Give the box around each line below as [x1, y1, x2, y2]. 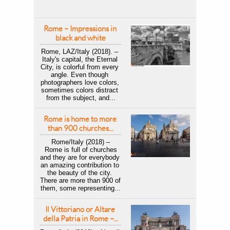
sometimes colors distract [41, 86, 118, 94]
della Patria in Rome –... [43, 214, 118, 223]
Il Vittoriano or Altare [45, 204, 115, 214]
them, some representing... [41, 184, 121, 192]
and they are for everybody [40, 154, 120, 161]
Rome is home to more [43, 114, 117, 124]
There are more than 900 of [40, 177, 121, 184]
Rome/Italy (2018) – [51, 138, 110, 146]
